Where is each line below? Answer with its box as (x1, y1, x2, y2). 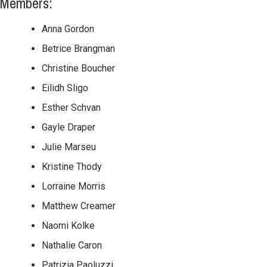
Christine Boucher (42, 63, 115, 74)
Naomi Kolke (42, 220, 95, 232)
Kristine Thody (42, 161, 102, 173)
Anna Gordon (42, 23, 94, 35)
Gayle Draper (42, 122, 95, 133)
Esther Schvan (42, 102, 101, 114)
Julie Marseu (42, 141, 96, 153)
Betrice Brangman (42, 43, 115, 55)
